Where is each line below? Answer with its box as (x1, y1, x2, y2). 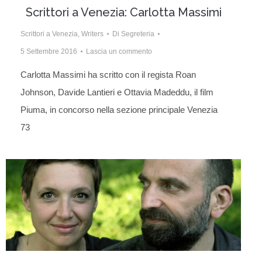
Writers (81, 29, 104, 38)
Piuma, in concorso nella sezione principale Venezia (20, 104, 218, 115)
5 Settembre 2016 (20, 47, 77, 56)
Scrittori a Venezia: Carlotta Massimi (25, 5, 222, 19)
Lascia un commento (86, 47, 152, 56)
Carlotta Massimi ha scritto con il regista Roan (20, 69, 196, 80)
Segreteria (121, 29, 154, 38)
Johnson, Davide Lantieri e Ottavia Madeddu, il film (20, 87, 213, 97)
